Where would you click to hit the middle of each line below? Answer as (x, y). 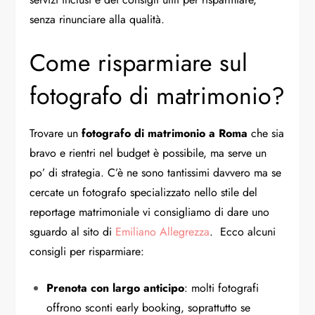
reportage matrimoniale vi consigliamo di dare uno (150, 212)
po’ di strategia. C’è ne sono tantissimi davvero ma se (156, 172)
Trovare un (56, 133)
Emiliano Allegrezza (163, 231)
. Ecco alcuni (243, 231)
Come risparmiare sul (139, 63)
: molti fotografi (222, 288)
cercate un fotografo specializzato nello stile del (144, 192)
